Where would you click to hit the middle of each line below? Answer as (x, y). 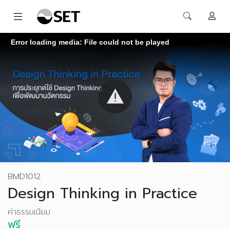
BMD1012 (24, 177)
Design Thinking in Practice (102, 193)
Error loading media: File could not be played (90, 42)
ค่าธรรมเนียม (29, 212)
